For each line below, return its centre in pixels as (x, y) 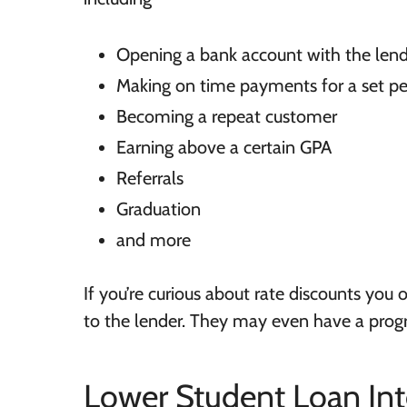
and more (154, 240)
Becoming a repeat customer (227, 116)
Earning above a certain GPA (224, 147)
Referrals (150, 178)
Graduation (159, 209)
